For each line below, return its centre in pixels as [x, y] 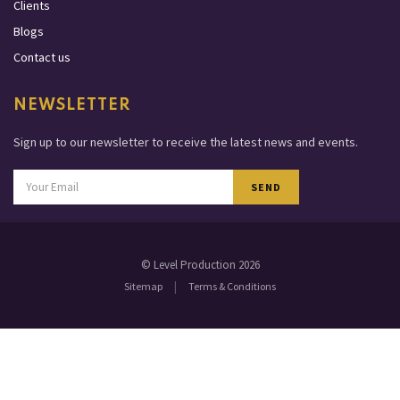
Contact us [42, 58]
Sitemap [143, 287]
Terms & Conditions [232, 287]
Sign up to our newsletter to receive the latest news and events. [186, 142]
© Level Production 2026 [200, 265]
